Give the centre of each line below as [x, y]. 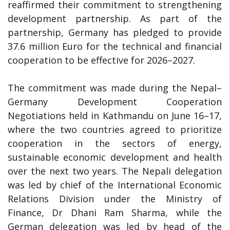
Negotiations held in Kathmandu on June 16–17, [115, 115]
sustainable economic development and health [115, 157]
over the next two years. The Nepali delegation [115, 171]
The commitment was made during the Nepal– [115, 88]
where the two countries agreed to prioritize [115, 129]
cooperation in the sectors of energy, [115, 143]
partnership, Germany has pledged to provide [115, 32]
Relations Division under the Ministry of [115, 198]
